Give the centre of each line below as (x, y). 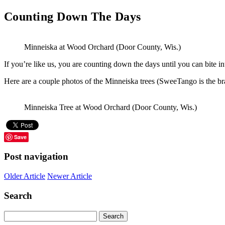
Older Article (25, 176)
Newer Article (70, 176)
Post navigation (36, 157)
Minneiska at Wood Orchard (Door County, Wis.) (102, 47)
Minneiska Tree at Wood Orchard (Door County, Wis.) (110, 107)
